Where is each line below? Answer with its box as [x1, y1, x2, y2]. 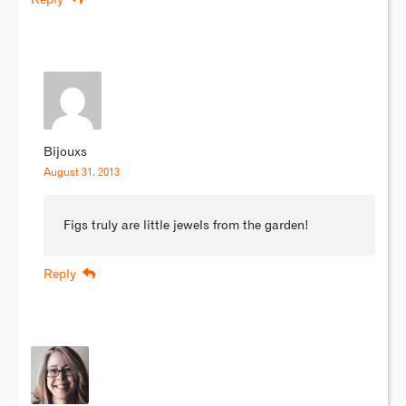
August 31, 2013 [43, 167, 120, 179]
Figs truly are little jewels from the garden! [63, 218, 310, 232]
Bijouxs [43, 146, 87, 159]
